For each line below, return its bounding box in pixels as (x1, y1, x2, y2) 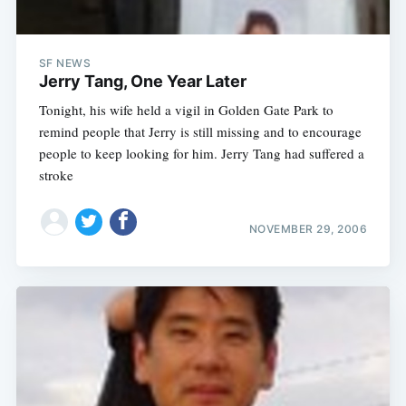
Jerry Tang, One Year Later (38, 72, 246, 92)
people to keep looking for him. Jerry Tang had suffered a (38, 144, 364, 163)
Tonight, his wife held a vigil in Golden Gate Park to (38, 101, 333, 120)
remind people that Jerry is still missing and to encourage (38, 122, 362, 141)
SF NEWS (38, 56, 92, 71)
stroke (38, 166, 73, 185)
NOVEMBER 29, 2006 (248, 221, 368, 236)
